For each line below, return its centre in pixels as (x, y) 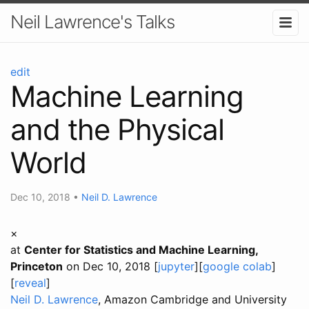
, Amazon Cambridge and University (192, 299)
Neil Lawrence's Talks (92, 22)
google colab (237, 266)
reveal (30, 282)
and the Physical (117, 129)
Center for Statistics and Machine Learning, (141, 249)
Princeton (37, 266)
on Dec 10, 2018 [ (110, 266)
